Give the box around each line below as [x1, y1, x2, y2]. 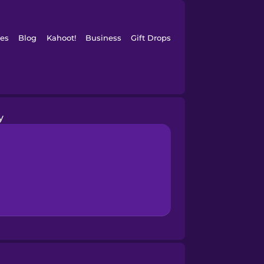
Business [85, 33, 121, 42]
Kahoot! [46, 33, 76, 42]
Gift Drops [131, 33, 171, 42]
